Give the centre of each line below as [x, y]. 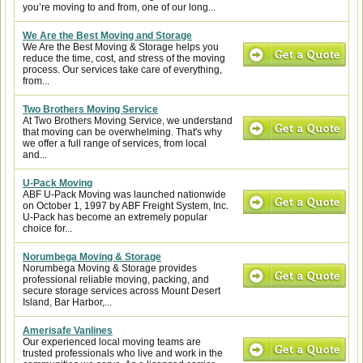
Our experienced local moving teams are [112, 342]
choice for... [47, 228]
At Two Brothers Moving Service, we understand [128, 121]
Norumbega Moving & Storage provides [110, 268]
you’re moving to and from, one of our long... [119, 7]
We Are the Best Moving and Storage [107, 36]
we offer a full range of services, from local [115, 143]
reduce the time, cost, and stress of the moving [124, 58]
